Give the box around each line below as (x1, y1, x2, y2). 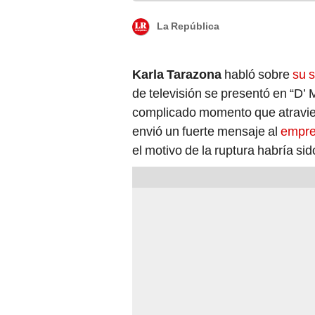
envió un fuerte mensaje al (132, 123, 281, 139)
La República (157, 20, 219, 32)
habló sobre (221, 66, 292, 82)
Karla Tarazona (132, 66, 221, 82)
